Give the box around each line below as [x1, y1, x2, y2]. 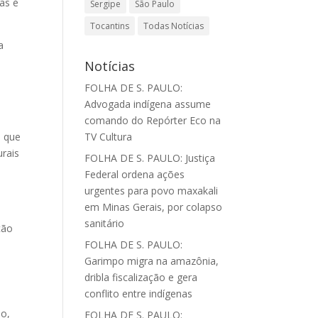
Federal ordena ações [84, 168, 185, 181]
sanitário [84, 216, 125, 230]
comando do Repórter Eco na [84, 114, 221, 127]
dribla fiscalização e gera [84, 270, 198, 284]
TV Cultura [84, 130, 133, 143]
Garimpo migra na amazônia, [84, 254, 219, 268]
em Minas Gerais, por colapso [84, 200, 223, 214]
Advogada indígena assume [84, 97, 212, 111]
